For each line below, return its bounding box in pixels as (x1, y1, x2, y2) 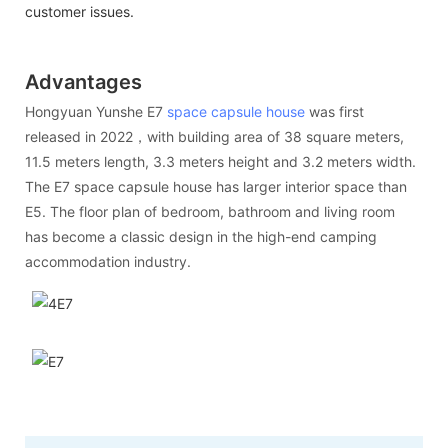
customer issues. (25, 2, 134, 20)
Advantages (25, 69, 142, 94)
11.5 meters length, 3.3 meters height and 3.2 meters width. (25, 153, 416, 171)
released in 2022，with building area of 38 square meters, (25, 128, 404, 146)
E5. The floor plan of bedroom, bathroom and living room (25, 203, 395, 221)
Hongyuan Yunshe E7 (25, 103, 167, 121)
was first (305, 103, 364, 121)
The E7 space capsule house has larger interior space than (25, 178, 407, 196)
